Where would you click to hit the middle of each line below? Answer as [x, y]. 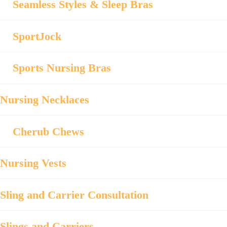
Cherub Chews [48, 131]
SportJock [37, 36]
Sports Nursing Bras [62, 68]
